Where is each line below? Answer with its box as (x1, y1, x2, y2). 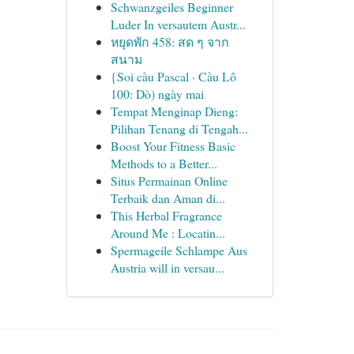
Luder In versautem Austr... (110, 16, 246, 32)
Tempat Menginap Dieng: (110, 103, 238, 119)
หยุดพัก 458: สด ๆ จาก (110, 33, 229, 50)
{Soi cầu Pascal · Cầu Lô (110, 68, 236, 85)
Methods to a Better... (110, 155, 217, 171)
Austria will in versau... (110, 259, 224, 276)
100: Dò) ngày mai (110, 85, 204, 102)
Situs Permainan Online (110, 172, 228, 189)
